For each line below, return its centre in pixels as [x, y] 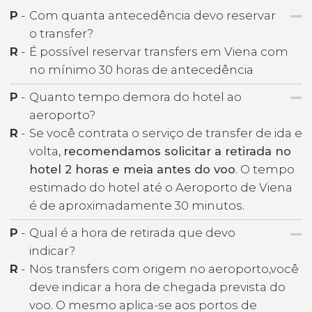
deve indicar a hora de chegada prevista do [157, 287]
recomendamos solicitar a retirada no [177, 151]
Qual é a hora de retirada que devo [132, 233]
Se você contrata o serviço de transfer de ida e [166, 133]
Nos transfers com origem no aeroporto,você [164, 269]
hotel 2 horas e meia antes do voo [132, 170]
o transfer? [61, 33]
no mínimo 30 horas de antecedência [141, 69]
